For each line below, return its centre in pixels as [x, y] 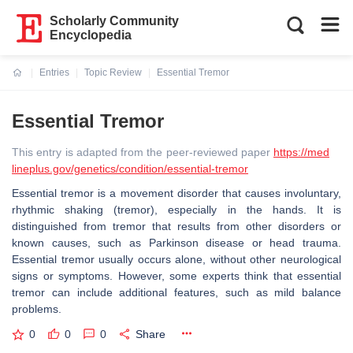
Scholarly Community [115, 21]
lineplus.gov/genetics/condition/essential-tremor [130, 169]
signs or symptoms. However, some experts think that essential [176, 276]
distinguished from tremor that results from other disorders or [176, 226]
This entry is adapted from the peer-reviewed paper [143, 152]
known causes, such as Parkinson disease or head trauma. [176, 243]
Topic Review [113, 72]
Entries [54, 72]
